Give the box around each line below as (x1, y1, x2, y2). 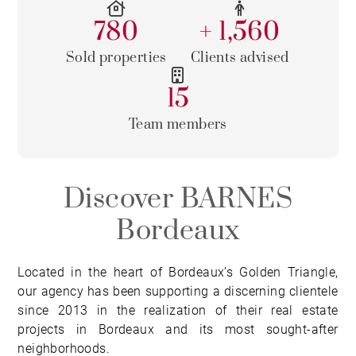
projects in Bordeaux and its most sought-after (17, 322, 339, 337)
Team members (129, 116, 227, 133)
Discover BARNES (64, 182, 292, 217)
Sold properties (65, 49, 167, 67)
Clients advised (190, 49, 289, 67)
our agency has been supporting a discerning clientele (17, 284, 339, 299)
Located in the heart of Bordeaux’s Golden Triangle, (17, 265, 339, 280)
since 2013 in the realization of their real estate (17, 303, 339, 318)
